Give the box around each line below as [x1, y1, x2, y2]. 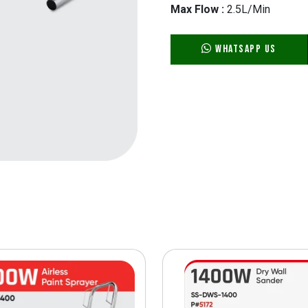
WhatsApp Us [212, 43, 276, 56]
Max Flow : [170, 3, 224, 16]
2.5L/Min [224, 3, 270, 16]
